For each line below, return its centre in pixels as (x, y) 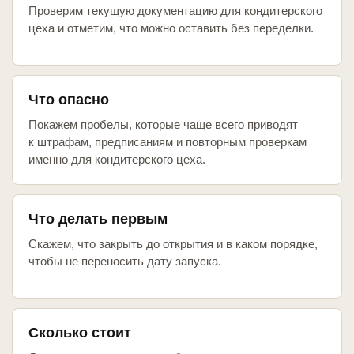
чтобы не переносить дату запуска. (125, 262)
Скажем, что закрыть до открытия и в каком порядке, (173, 244)
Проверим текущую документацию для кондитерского (175, 11)
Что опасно (69, 100)
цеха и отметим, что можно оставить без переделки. (171, 28)
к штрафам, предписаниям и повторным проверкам (168, 142)
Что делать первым (98, 219)
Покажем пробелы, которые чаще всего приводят (163, 125)
